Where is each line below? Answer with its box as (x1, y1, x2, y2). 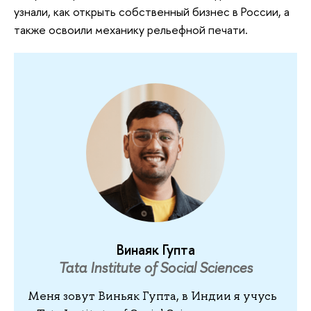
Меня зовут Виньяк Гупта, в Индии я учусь (28, 287, 277, 303)
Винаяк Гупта (116, 240, 195, 260)
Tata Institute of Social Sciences (58, 258, 253, 278)
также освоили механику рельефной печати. (14, 22, 248, 38)
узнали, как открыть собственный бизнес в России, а (14, 3, 289, 20)
